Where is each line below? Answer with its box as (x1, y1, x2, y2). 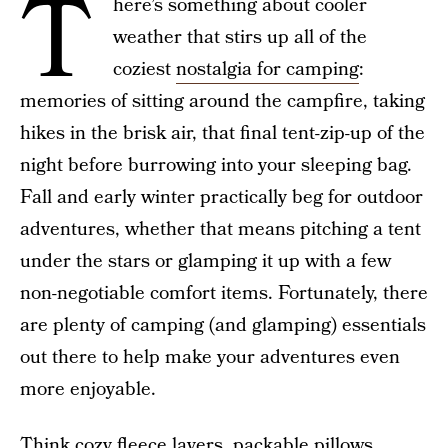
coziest (113, 56, 176, 83)
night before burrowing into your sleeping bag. (20, 152, 412, 179)
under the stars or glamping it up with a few (20, 248, 391, 275)
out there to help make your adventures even (20, 344, 400, 371)
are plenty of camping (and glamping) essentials (20, 312, 426, 339)
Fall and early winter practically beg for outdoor (20, 184, 423, 211)
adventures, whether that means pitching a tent (20, 216, 421, 243)
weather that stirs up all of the (113, 24, 367, 51)
